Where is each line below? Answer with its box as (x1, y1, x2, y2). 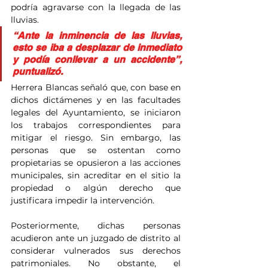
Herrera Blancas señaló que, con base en (11, 82, 181, 93)
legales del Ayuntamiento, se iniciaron (11, 107, 181, 118)
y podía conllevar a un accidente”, (13, 54, 182, 66)
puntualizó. (13, 66, 63, 78)
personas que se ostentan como (11, 145, 181, 156)
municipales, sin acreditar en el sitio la (11, 170, 181, 181)
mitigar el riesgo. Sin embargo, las (11, 132, 181, 144)
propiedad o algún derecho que (11, 182, 181, 194)
